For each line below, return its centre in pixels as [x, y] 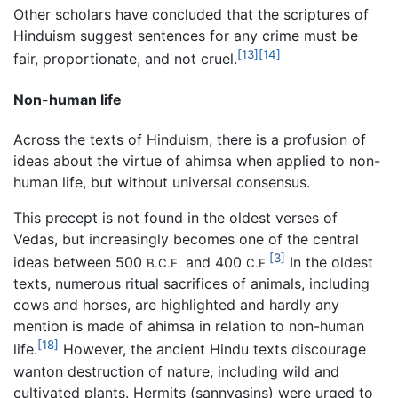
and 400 [214, 263]
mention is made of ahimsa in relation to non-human [189, 326]
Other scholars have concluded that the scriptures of [191, 15]
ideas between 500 [80, 263]
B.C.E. [164, 263]
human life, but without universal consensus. [162, 182]
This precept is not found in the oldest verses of [175, 217]
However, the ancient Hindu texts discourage [212, 350]
